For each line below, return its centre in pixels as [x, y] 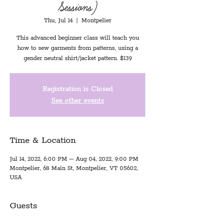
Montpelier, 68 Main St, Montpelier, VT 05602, [74, 168]
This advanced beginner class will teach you [77, 38]
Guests [23, 206]
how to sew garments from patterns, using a [77, 48]
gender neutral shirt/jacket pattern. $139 [77, 58]
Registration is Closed [77, 89]
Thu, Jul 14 [58, 21]
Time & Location [43, 140]
